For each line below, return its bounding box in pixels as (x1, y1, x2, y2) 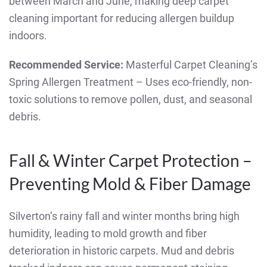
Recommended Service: (9, 58, 123, 72)
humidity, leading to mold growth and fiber (9, 227, 207, 240)
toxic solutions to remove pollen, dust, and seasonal (9, 93, 252, 106)
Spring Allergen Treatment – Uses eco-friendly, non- (9, 76, 252, 89)
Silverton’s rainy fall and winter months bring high (9, 210, 240, 223)
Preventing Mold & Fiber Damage (9, 173, 251, 194)
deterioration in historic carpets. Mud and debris (9, 244, 234, 257)
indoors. (9, 29, 47, 42)
